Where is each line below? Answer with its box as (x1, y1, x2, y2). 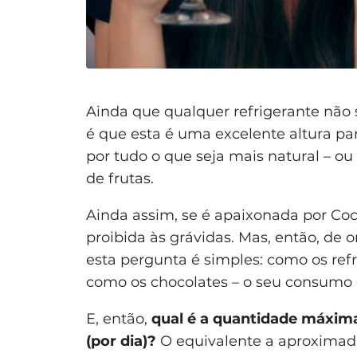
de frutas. (86, 170, 154, 188)
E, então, (86, 310, 151, 328)
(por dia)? (86, 332, 156, 351)
